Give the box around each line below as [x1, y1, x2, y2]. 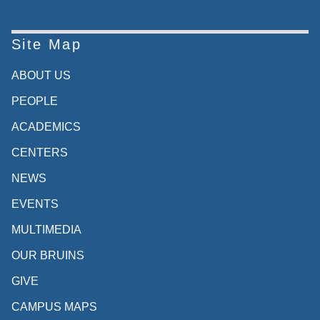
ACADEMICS [11, 120, 81, 133]
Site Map [11, 36, 82, 52]
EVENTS [11, 197, 59, 210]
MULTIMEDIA [11, 223, 81, 236]
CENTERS [11, 146, 68, 159]
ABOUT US [11, 69, 71, 81]
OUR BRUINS [11, 249, 84, 261]
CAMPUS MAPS [11, 300, 97, 313]
